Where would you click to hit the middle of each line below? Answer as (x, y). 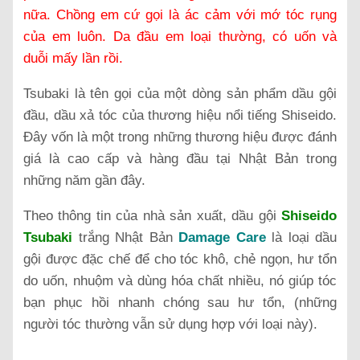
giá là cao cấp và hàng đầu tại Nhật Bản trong (180, 158)
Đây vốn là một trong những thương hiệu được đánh (180, 137)
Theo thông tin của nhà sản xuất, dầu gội (152, 215)
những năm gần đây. (84, 180)
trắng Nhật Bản (125, 237)
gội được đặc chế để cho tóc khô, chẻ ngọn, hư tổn (180, 259)
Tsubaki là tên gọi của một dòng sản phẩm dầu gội (180, 93)
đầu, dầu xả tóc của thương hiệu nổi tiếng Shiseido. (180, 115)
